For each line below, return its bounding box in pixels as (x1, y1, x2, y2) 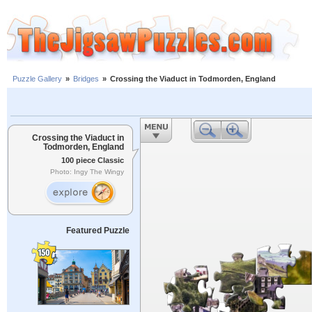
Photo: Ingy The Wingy (50, 168, 124, 176)
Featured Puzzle (65, 226, 130, 235)
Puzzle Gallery (13, 75, 62, 84)
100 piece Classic (61, 155, 124, 164)
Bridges (73, 75, 99, 84)
